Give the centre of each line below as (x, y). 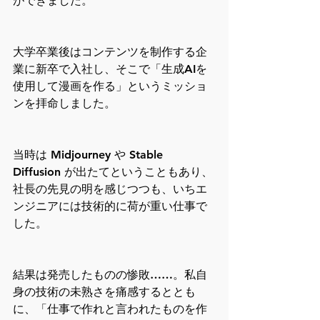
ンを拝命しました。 (64, 104)
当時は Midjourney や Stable (90, 155)
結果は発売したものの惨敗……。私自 (110, 275)
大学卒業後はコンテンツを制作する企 (110, 52)
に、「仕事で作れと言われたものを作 (110, 309)
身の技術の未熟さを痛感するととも (104, 292)
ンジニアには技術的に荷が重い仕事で (110, 206)
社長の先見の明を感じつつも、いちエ (110, 189)
